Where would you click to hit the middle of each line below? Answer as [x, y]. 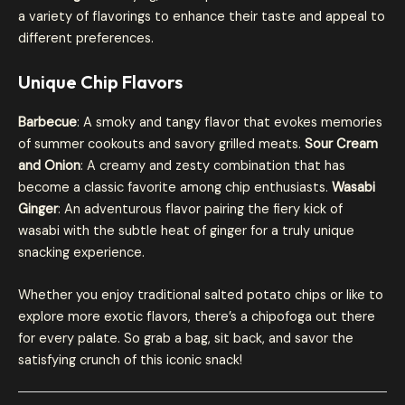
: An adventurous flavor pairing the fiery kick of [200, 209]
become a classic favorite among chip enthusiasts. [175, 187]
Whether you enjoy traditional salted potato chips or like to [201, 296]
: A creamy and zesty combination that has [213, 165]
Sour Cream [341, 144]
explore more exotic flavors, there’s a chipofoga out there [197, 317]
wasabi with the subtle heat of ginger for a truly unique [186, 231]
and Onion [49, 165]
